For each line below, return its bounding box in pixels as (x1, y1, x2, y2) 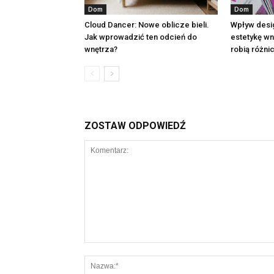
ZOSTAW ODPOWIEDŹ (84, 120, 186, 131)
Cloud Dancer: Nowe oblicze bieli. (84, 20, 209, 29)
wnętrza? (84, 45, 117, 54)
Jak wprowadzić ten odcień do (84, 32, 197, 42)
